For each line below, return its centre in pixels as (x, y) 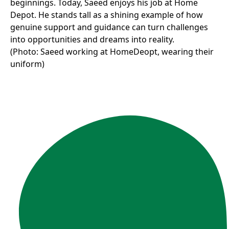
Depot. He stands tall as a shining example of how (107, 15)
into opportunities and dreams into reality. (92, 39)
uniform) (27, 64)
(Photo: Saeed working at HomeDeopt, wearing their (112, 52)
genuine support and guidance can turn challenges (109, 27)
